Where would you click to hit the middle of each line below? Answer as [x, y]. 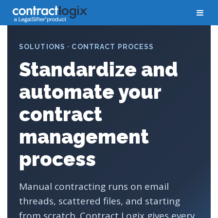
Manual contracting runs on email [94, 186]
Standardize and [99, 69]
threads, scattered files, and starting [100, 201]
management [84, 136]
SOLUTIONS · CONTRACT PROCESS [87, 47]
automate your [90, 92]
